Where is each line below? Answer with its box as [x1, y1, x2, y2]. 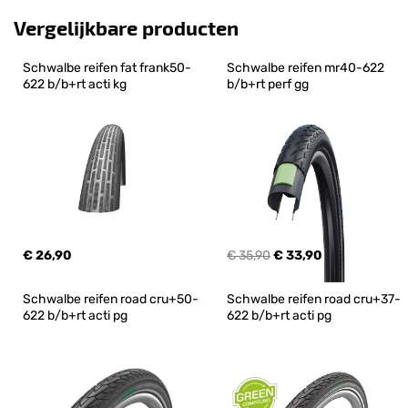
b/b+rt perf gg [227, 76, 309, 92]
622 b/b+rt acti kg [23, 76, 127, 92]
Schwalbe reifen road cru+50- [23, 291, 199, 307]
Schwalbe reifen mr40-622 [227, 59, 387, 76]
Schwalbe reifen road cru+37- [227, 291, 401, 307]
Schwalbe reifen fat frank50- [23, 59, 191, 76]
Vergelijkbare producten [14, 15, 239, 39]
